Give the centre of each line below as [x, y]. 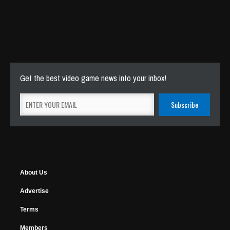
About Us [34, 173]
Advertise [34, 191]
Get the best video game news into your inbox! [93, 78]
